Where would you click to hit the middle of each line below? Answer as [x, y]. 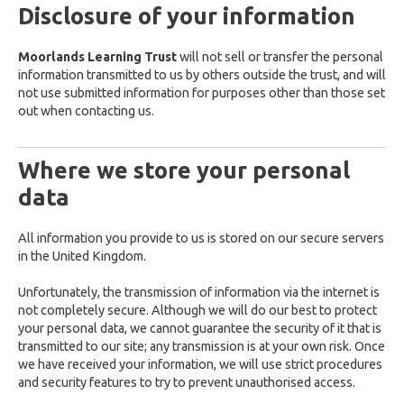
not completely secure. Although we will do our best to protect [197, 310]
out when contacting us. [86, 111]
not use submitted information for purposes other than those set [202, 93]
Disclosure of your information [187, 16]
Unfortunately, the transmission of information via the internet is [199, 292]
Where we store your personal [184, 170]
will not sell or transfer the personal [281, 57]
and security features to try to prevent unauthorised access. [187, 382]
